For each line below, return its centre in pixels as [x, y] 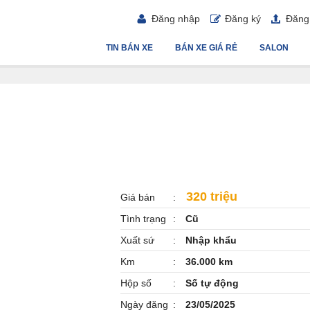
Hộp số [136, 283]
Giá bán [138, 197]
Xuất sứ [137, 240]
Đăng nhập [176, 19]
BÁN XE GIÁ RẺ [206, 48]
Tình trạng [143, 219]
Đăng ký [243, 19]
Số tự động [211, 283]
